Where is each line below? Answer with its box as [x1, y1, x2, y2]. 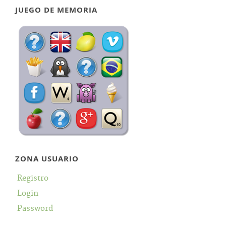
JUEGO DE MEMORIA [15, 5, 97, 15]
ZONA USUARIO [15, 153, 79, 164]
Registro [17, 174, 48, 183]
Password [17, 204, 53, 213]
